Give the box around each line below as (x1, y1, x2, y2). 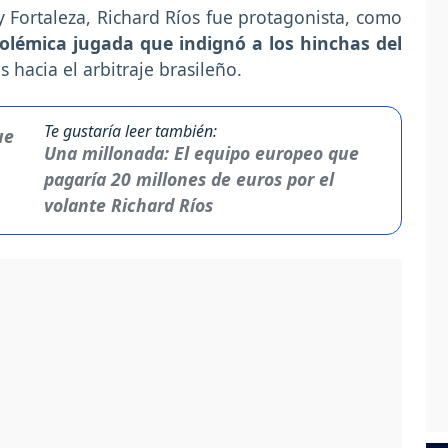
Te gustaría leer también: (43, 119, 217, 142)
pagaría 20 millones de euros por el (43, 166, 334, 191)
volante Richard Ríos (43, 192, 213, 217)
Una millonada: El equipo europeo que (43, 140, 359, 165)
